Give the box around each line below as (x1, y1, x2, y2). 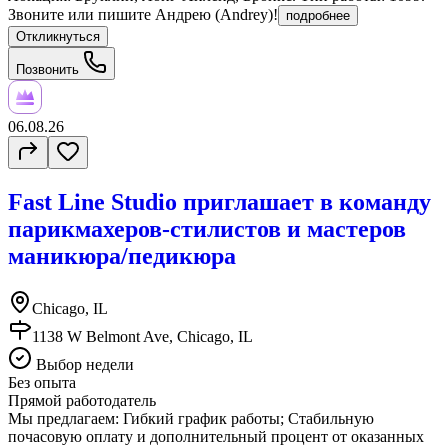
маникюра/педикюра (8, 243, 236, 270)
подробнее (286, 8, 350, 24)
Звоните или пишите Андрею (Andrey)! (8, 6, 278, 24)
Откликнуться (16, 29, 100, 45)
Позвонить (16, 62, 83, 78)
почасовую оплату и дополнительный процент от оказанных (8, 428, 424, 446)
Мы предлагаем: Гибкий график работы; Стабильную (8, 410, 374, 428)
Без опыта (8, 374, 76, 392)
